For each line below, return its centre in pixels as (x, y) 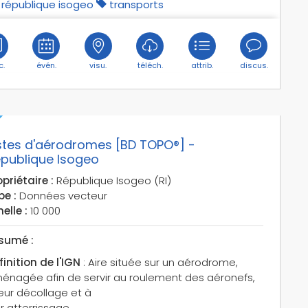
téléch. (150, 65)
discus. (254, 65)
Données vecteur (62, 195)
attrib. (202, 65)
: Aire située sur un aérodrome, (159, 262)
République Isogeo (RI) (112, 180)
